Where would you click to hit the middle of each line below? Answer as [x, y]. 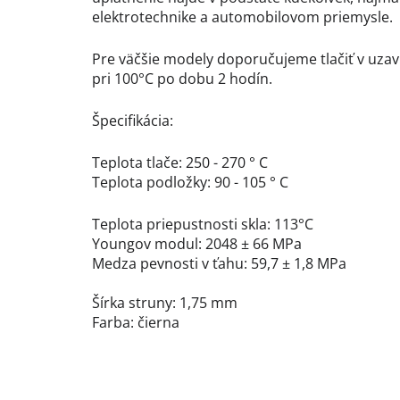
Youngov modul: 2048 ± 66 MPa [197, 244]
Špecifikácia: [133, 121]
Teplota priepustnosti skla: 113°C [203, 225]
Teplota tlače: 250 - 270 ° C [180, 163]
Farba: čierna [136, 323]
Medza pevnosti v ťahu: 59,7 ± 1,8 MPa [219, 264]
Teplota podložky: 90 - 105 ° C [190, 183]
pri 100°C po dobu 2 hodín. [182, 79]
